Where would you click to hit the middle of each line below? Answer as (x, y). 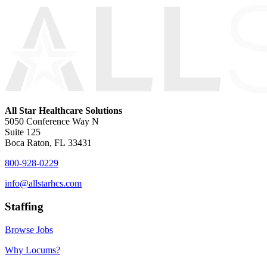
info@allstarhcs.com (43, 184)
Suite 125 (23, 132)
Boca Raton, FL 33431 (48, 143)
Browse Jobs (29, 229)
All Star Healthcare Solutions (63, 111)
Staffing (24, 206)
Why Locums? (32, 250)
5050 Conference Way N (52, 122)
